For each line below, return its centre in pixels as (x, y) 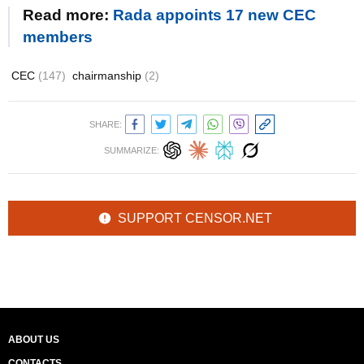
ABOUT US (34, 340)
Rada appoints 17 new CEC (214, 15)
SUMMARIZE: (132, 150)
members (58, 37)
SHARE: (106, 124)
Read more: (68, 15)
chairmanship (108, 76)
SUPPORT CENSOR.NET (195, 218)
